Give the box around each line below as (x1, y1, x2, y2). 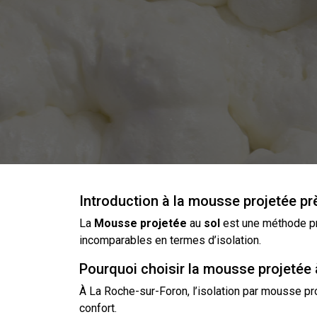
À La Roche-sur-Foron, (79, 284, 192, 298)
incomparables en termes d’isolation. (79, 233, 261, 247)
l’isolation (192, 284, 240, 298)
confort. (79, 301, 117, 315)
